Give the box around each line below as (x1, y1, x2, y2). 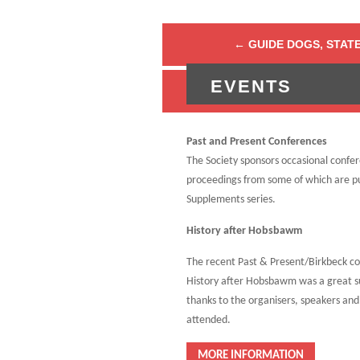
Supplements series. (186, 194, 276, 207)
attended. (186, 314, 231, 327)
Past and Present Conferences (186, 136, 327, 149)
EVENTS (211, 76, 292, 97)
